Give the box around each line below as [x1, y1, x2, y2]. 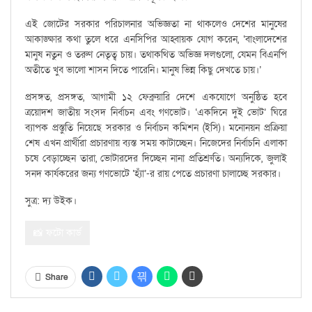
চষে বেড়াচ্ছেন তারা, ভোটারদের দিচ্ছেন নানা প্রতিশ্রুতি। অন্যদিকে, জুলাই [25, 152, 287, 166]
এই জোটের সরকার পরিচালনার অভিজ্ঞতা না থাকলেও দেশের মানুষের [25, 17, 287, 31]
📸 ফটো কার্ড [33, 226, 81, 240]
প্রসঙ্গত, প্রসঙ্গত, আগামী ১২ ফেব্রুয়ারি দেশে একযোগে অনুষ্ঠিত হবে [25, 91, 287, 104]
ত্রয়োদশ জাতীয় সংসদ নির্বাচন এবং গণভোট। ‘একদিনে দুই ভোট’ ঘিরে [25, 106, 287, 120]
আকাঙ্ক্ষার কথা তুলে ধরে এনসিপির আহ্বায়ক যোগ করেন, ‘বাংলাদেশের [25, 33, 287, 47]
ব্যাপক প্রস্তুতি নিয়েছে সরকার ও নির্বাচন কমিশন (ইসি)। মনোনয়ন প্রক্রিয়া [25, 121, 287, 135]
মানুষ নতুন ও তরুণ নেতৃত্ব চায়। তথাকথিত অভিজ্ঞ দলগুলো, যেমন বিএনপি [25, 48, 287, 62]
